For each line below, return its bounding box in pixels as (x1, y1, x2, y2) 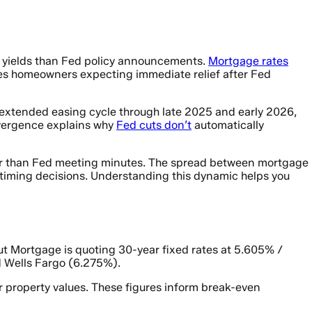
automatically (192, 118, 264, 132)
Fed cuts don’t (116, 118, 192, 132)
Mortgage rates (208, 54, 288, 68)
